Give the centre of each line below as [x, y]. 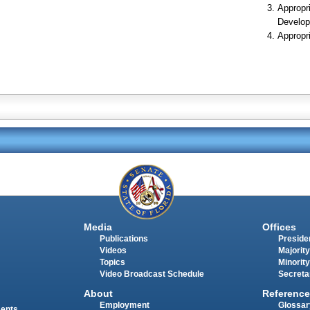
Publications [124, 238]
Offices [279, 227]
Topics [112, 262]
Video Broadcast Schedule [152, 274]
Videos [113, 250]
